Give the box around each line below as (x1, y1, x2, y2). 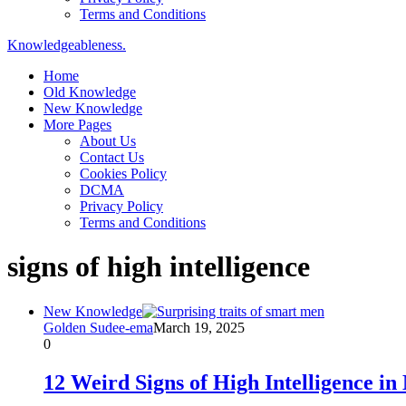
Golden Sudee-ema (43, 319, 153, 335)
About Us (80, 133, 136, 149)
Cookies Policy (80, 166, 167, 181)
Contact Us (80, 150, 144, 165)
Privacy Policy (80, 198, 163, 214)
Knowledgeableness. (7, 37, 126, 53)
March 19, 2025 (153, 319, 245, 335)
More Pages (43, 117, 111, 132)
